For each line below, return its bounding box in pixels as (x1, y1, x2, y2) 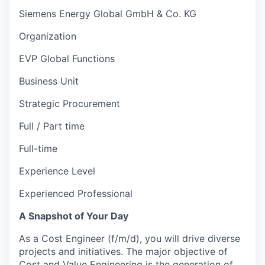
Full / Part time (19, 119, 85, 132)
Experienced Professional (19, 187, 132, 199)
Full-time (19, 142, 57, 154)
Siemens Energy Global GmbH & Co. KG (19, 7, 196, 20)
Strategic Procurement (19, 97, 120, 109)
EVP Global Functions (19, 52, 115, 64)
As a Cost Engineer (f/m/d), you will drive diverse (19, 232, 240, 244)
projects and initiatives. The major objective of (19, 245, 228, 257)
